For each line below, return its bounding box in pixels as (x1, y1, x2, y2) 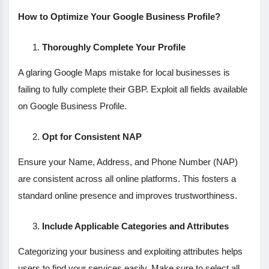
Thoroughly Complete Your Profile (42, 41, 186, 52)
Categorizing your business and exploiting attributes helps (18, 246, 243, 256)
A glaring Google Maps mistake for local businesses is (18, 67, 230, 77)
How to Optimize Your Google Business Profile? (18, 11, 220, 22)
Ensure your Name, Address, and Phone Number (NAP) (18, 156, 238, 167)
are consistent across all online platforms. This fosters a (18, 173, 236, 184)
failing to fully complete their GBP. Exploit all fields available (18, 83, 247, 94)
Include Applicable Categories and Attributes (42, 220, 229, 231)
